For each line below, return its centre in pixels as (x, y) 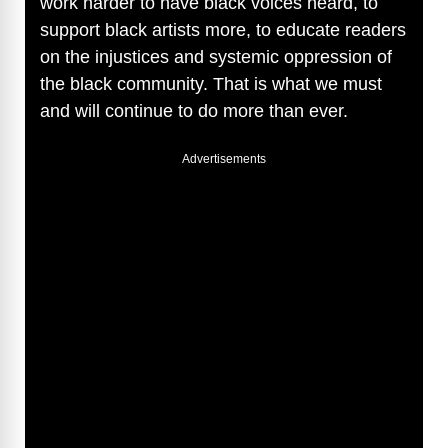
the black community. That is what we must (211, 83)
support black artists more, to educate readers (223, 29)
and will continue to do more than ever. (194, 110)
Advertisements (224, 158)
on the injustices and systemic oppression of (216, 56)
